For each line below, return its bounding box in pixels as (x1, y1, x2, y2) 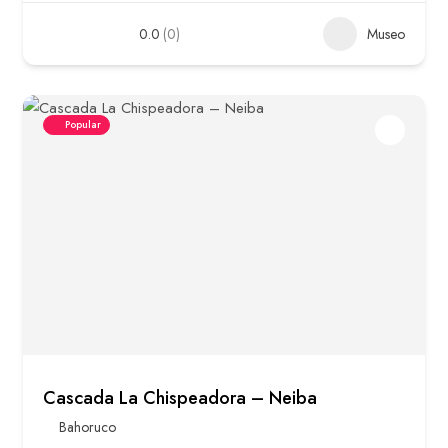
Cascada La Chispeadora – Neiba (43, 385, 317, 412)
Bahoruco (59, 417, 116, 438)
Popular (65, 117, 101, 133)
